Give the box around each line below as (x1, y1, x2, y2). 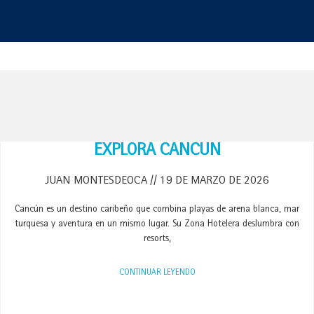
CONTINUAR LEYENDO (118, 269, 196, 278)
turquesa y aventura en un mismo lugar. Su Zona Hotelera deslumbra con (15, 219, 299, 229)
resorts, (143, 234, 171, 244)
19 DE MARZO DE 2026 (157, 175, 269, 187)
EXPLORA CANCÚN (93, 143, 221, 161)
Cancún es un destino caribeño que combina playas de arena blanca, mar (15, 205, 299, 214)
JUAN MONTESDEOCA (45, 175, 150, 187)
